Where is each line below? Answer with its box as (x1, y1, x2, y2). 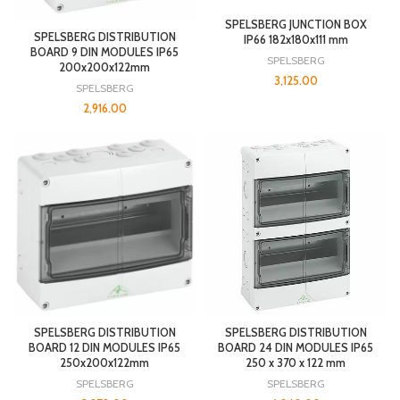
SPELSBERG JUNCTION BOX (224, 17, 367, 31)
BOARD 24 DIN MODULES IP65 (218, 340, 373, 354)
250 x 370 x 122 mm (246, 355, 346, 370)
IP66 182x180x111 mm (243, 32, 348, 46)
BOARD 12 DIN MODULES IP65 (29, 340, 180, 354)
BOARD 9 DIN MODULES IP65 (30, 45, 179, 59)
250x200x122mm (60, 355, 149, 370)
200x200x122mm (59, 60, 150, 74)
